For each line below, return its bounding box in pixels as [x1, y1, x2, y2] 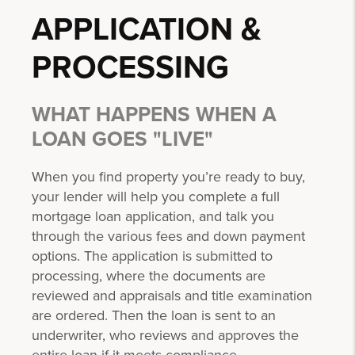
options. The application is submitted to [32, 246, 273, 265]
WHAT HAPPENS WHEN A [32, 101, 277, 127]
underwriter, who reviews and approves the [32, 326, 299, 344]
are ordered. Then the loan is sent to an [32, 306, 276, 324]
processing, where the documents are [32, 266, 265, 284]
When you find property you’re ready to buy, [32, 167, 305, 185]
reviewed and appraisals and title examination [32, 286, 312, 304]
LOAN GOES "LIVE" [32, 126, 213, 151]
